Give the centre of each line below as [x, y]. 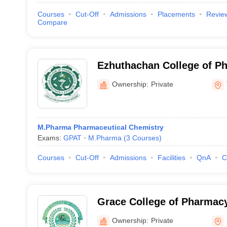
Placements [176, 14]
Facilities [171, 158]
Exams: [50, 138]
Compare [52, 22]
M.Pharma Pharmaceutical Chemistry [100, 127]
